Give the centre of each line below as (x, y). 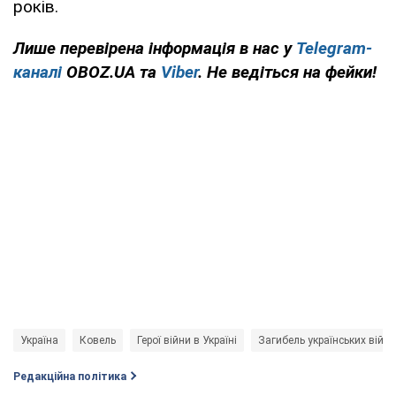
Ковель (98, 340)
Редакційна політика (70, 376)
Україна (39, 340)
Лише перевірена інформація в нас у (155, 48)
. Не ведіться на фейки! (287, 72)
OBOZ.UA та (111, 72)
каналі (38, 72)
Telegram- (334, 48)
